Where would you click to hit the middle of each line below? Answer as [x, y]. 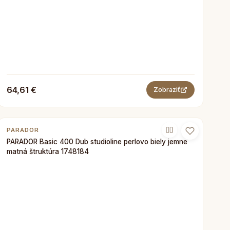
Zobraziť [167, 90]
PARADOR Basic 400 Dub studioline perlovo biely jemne [97, 142]
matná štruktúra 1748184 [48, 151]
